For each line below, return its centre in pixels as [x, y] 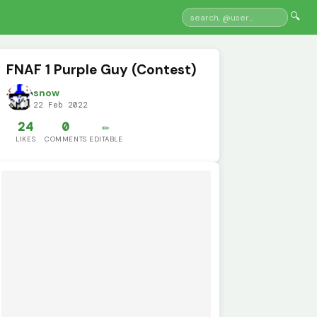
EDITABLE [106, 139]
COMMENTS [66, 139]
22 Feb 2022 [61, 105]
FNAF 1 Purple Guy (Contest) [102, 69]
